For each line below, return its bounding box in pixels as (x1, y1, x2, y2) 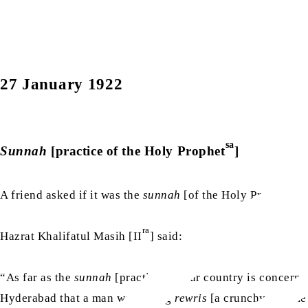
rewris (175, 291, 208, 305)
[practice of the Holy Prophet (47, 143, 225, 158)
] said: (149, 229, 183, 243)
